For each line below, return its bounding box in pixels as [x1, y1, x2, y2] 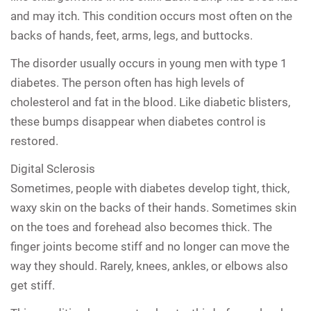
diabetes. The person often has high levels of [10, 75, 244, 90]
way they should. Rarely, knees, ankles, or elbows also [10, 258, 288, 273]
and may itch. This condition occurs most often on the [10, 8, 292, 23]
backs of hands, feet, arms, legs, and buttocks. [10, 28, 253, 42]
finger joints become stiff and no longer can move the [10, 239, 289, 253]
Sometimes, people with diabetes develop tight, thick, [10, 180, 289, 195]
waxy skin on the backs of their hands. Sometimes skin [10, 200, 296, 215]
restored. [10, 133, 58, 148]
